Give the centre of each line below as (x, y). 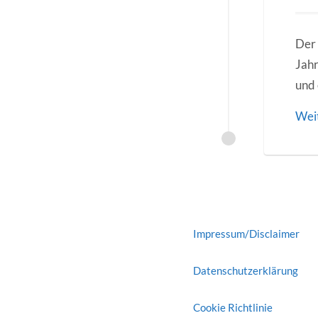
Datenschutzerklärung (246, 271)
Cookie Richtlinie (233, 308)
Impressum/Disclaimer (246, 234)
